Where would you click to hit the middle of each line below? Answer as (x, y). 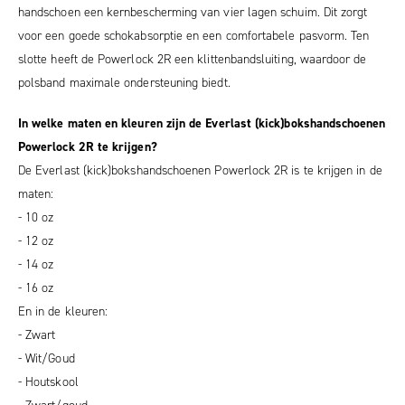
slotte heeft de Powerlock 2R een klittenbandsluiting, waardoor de (193, 60)
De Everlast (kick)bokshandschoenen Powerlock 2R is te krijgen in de (200, 170)
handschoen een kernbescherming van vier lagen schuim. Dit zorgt (193, 13)
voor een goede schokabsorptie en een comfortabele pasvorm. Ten (194, 36)
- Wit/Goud (47, 358)
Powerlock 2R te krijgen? (88, 146)
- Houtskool (48, 381)
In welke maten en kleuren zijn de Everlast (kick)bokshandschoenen (202, 123)
